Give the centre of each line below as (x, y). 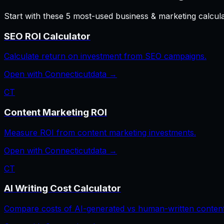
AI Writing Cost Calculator (62, 188)
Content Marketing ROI (55, 112)
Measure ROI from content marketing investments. (100, 132)
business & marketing (156, 16)
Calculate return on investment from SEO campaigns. (105, 56)
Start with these (35, 16)
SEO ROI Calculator (47, 36)
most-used (93, 16)
